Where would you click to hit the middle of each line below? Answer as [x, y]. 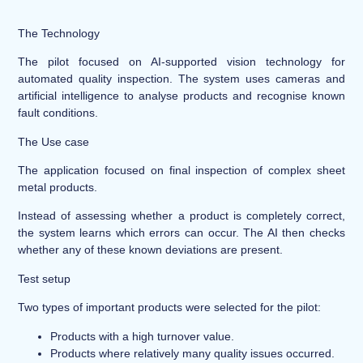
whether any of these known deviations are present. [151, 250]
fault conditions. [58, 113]
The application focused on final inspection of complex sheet [181, 170]
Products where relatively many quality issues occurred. [193, 353]
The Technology [59, 33]
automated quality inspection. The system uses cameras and [181, 79]
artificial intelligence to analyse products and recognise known [181, 96]
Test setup [45, 278]
